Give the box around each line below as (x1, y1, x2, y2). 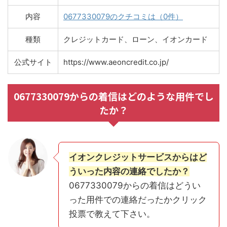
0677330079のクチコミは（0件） (63, 11, 183, 21)
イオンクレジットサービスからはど (69, 152, 207, 162)
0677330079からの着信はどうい (69, 180, 201, 191)
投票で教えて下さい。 (69, 208, 155, 219)
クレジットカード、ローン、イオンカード (63, 34, 208, 44)
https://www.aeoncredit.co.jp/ (63, 57, 169, 67)
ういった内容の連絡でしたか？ (69, 166, 190, 176)
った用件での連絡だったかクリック (69, 194, 207, 205)
